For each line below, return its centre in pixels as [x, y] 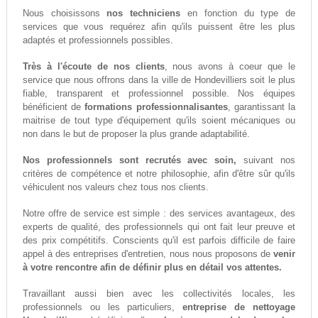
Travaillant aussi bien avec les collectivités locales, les [159, 294]
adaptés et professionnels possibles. [98, 40]
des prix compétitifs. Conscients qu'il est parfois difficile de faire [159, 241]
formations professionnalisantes [156, 107]
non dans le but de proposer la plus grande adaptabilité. [136, 134]
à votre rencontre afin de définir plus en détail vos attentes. [152, 268]
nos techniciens [144, 13]
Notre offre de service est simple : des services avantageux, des [159, 214]
